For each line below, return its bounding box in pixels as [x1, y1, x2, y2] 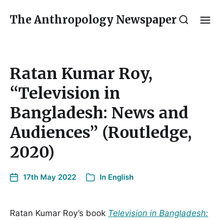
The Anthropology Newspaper [10, 13, 177, 27]
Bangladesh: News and [10, 103, 189, 123]
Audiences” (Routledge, [10, 123, 192, 142]
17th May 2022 [23, 172, 76, 182]
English [108, 172, 134, 182]
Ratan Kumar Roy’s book [10, 208, 108, 218]
